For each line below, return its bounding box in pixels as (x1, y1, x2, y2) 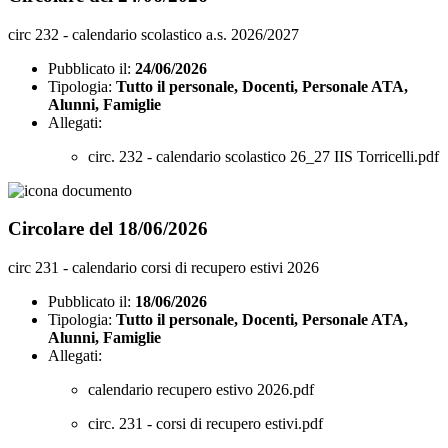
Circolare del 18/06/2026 (8, 218, 208, 240)
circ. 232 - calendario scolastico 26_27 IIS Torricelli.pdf (88, 147, 439, 165)
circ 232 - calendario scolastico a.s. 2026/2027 (8, 25, 299, 43)
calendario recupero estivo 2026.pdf (88, 380, 314, 398)
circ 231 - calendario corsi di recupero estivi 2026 (8, 258, 319, 276)
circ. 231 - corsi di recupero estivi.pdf (88, 414, 323, 432)
